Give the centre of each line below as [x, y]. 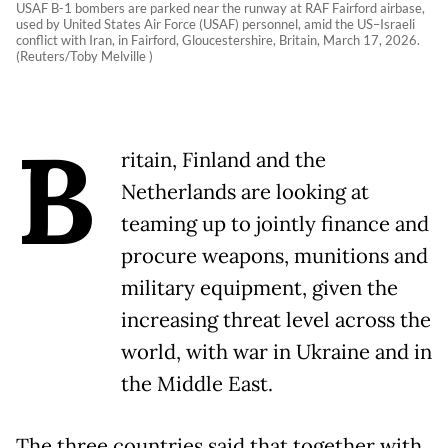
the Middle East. [197, 384]
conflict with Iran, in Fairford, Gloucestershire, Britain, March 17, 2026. [218, 40]
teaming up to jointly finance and [275, 224]
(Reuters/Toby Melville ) [84, 56]
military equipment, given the [259, 288]
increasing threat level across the [276, 320]
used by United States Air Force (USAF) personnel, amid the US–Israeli [215, 24]
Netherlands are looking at [245, 192]
